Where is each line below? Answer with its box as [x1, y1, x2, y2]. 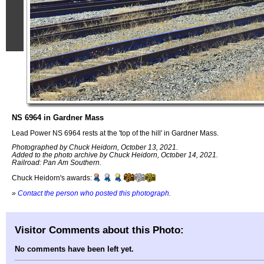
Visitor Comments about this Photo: [15, 223, 184, 236]
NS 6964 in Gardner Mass [12, 113, 104, 122]
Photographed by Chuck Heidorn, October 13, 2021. [12, 143, 178, 151]
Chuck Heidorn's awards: [12, 174, 92, 182]
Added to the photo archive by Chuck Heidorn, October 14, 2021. [12, 151, 218, 159]
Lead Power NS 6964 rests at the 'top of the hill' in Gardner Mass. [12, 128, 219, 137]
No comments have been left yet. [15, 245, 134, 254]
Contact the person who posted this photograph [18, 189, 169, 197]
